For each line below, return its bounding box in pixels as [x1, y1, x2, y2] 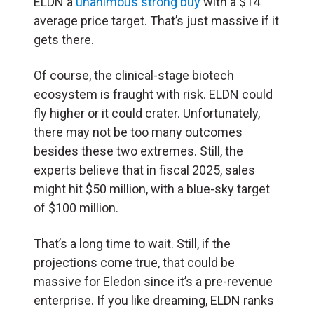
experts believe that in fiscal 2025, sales [34, 162, 255, 177]
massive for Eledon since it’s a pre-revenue [34, 273, 273, 289]
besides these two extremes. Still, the [34, 143, 243, 158]
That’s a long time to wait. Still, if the [34, 235, 231, 251]
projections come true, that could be [34, 254, 235, 270]
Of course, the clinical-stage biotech [34, 67, 234, 83]
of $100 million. [34, 200, 118, 215]
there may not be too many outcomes [34, 124, 243, 139]
